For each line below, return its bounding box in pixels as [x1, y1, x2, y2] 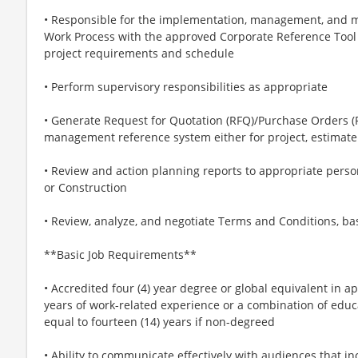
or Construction [44, 179, 127, 195]
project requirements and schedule [44, 45, 234, 61]
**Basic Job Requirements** [44, 246, 197, 262]
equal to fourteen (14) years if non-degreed [44, 313, 275, 329]
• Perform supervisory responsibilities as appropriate [44, 78, 328, 94]
